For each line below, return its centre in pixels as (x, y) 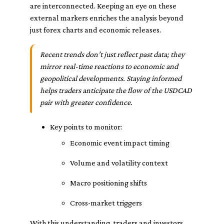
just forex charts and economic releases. (95, 30)
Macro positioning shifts (108, 183)
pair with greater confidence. (86, 102)
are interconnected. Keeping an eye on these (103, 6)
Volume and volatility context (119, 163)
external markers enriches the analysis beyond (107, 18)
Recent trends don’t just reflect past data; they (112, 54)
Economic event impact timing (120, 143)
